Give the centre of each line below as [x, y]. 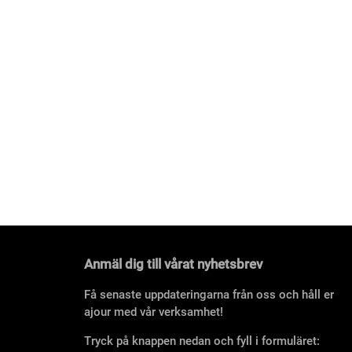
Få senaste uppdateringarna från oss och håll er [209, 295]
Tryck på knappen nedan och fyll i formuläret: [202, 341]
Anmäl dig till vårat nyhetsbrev [173, 265]
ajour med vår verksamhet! [154, 312]
